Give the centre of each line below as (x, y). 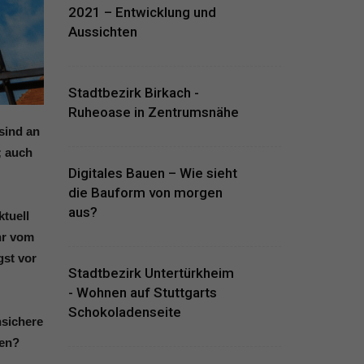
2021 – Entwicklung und (142, 12)
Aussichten (102, 32)
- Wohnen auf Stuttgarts (142, 292)
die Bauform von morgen (145, 193)
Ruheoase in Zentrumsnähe (153, 112)
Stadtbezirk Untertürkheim (151, 273)
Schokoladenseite (124, 312)
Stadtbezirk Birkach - (133, 93)
